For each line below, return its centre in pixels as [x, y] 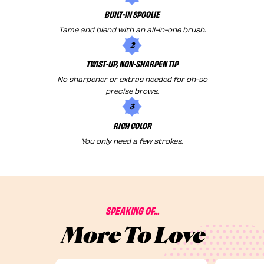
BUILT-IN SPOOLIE [132, 14]
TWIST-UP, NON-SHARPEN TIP [132, 64]
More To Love [132, 236]
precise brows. [132, 91]
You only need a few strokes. [132, 141]
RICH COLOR [132, 126]
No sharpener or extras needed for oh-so [132, 79]
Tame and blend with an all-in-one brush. [132, 29]
